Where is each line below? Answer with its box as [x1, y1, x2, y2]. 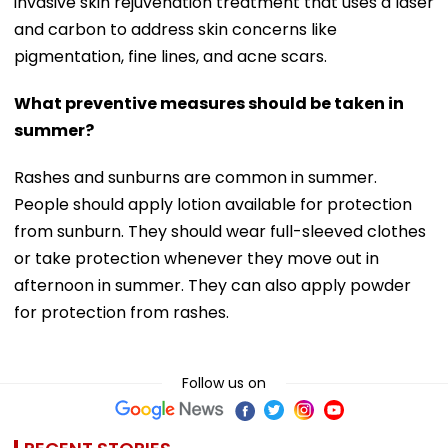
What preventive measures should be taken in [14, 91, 404, 115]
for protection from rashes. [14, 300, 229, 324]
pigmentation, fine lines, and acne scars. [14, 44, 327, 68]
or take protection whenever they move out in [14, 246, 379, 270]
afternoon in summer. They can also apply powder [14, 273, 411, 297]
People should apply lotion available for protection [14, 192, 412, 216]
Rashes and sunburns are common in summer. [14, 165, 377, 189]
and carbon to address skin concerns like [14, 17, 337, 41]
